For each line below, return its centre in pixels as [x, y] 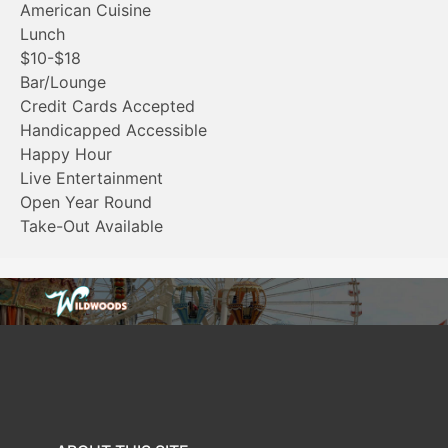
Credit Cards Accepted [107, 106]
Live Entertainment [91, 178]
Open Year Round [86, 202]
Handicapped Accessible [113, 130]
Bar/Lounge [63, 82]
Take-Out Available [91, 226]
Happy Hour [66, 154]
